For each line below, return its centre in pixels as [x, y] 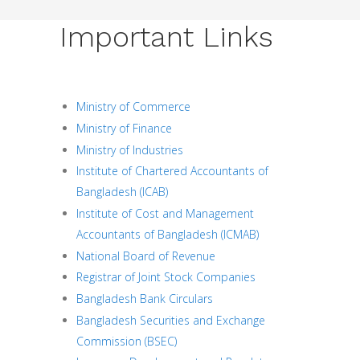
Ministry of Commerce [135, 107]
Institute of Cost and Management [165, 213]
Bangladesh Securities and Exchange [171, 320]
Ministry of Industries [130, 149]
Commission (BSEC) [127, 341]
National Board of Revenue [146, 256]
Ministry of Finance [126, 128]
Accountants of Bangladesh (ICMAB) [168, 234]
